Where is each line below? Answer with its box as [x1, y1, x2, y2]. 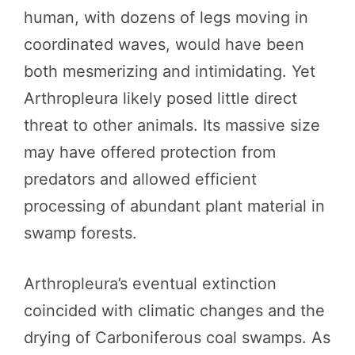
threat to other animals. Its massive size [24, 115, 320, 135]
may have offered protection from [24, 142, 276, 162]
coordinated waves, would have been [24, 34, 304, 54]
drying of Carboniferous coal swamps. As [24, 327, 330, 347]
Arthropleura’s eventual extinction [24, 273, 277, 293]
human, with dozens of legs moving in [24, 7, 308, 27]
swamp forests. [24, 223, 137, 242]
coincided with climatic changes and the [24, 300, 325, 320]
